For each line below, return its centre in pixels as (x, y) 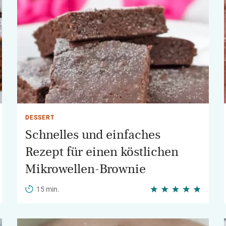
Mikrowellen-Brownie (86, 169)
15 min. (48, 189)
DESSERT (40, 118)
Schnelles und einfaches (93, 135)
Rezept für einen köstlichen (102, 152)
